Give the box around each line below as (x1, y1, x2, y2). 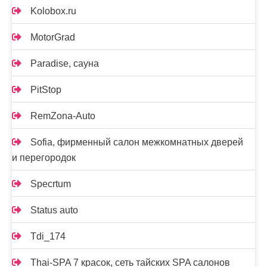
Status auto (30, 205, 78, 215)
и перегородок (12, 153, 76, 163)
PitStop (30, 85, 61, 95)
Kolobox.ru (30, 6, 76, 16)
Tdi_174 (30, 231, 66, 241)
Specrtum (30, 179, 71, 189)
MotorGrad (30, 32, 75, 42)
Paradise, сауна (30, 58, 99, 69)
